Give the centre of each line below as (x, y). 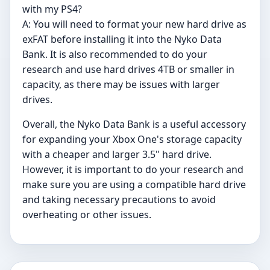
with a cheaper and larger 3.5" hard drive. (117, 155)
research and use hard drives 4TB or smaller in (128, 70)
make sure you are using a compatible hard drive (134, 185)
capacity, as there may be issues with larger (121, 85)
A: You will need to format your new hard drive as (134, 24)
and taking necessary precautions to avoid (119, 200)
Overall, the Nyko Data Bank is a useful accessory (134, 124)
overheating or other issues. (87, 215)
